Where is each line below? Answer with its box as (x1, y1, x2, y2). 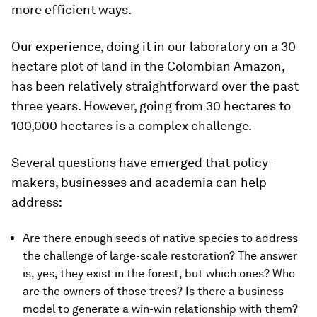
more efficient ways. (11, 2, 132, 17)
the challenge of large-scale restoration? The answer (23, 249, 297, 263)
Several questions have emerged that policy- (11, 155, 273, 170)
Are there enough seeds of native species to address (23, 231, 298, 245)
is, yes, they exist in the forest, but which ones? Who (23, 267, 295, 280)
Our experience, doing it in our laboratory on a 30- (11, 39, 301, 54)
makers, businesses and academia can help (11, 175, 267, 190)
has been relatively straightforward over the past (11, 79, 299, 93)
